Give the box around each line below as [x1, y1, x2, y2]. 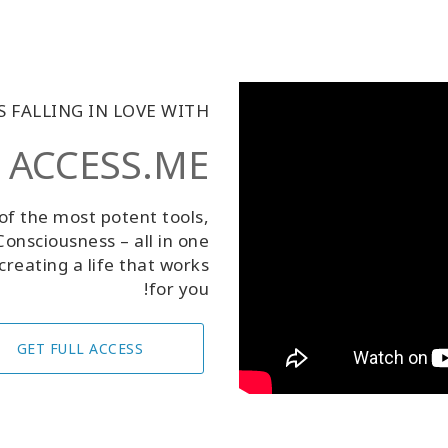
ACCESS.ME [9, 138, 209, 191]
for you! [148, 277, 209, 301]
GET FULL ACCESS [16, 339, 143, 359]
